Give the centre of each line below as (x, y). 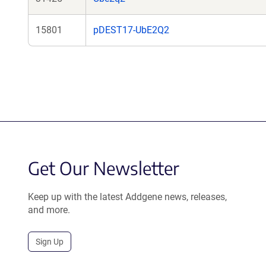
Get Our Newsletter (104, 168)
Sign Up (50, 242)
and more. (49, 210)
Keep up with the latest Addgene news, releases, (127, 197)
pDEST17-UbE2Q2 (131, 30)
